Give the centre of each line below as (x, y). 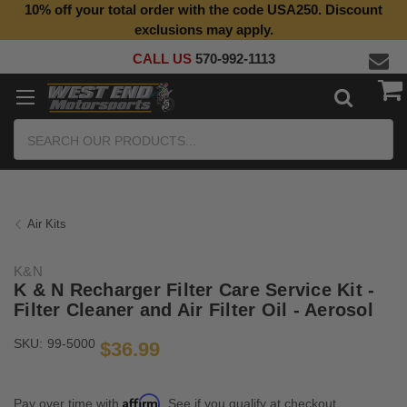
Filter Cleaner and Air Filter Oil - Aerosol (194, 310)
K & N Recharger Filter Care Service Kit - (194, 290)
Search (35, 129)
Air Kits (47, 224)
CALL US (164, 59)
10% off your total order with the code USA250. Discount (203, 10)
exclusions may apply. (203, 30)
